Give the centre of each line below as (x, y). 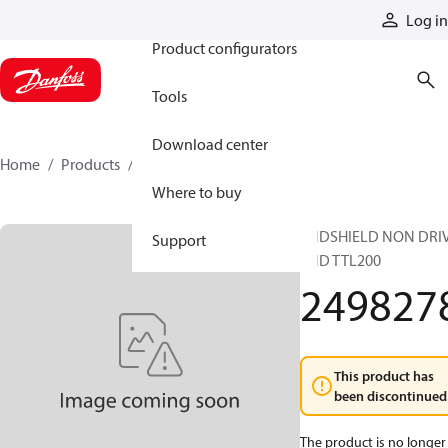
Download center (210, 144)
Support (179, 240)
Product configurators (224, 48)
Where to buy (197, 192)
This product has (384, 376)
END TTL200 (340, 260)
